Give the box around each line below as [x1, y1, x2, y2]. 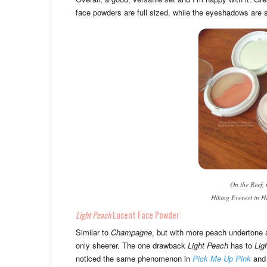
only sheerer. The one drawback [76, 239, 188, 251]
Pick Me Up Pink [193, 252, 251, 264]
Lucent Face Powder [111, 208, 179, 221]
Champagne [111, 226, 152, 238]
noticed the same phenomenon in [76, 252, 193, 264]
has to [228, 239, 254, 251]
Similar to [76, 226, 111, 238]
